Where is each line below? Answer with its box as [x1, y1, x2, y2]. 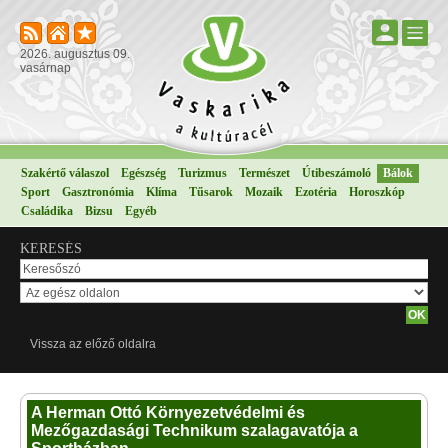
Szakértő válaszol [21, 166, 109, 180]
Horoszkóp [349, 185, 405, 199]
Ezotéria [295, 185, 337, 199]
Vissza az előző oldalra [30, 337, 156, 351]
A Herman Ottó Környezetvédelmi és [31, 404, 305, 421]
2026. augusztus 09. [20, 47, 130, 61]
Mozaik [245, 185, 283, 199]
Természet [239, 166, 290, 180]
